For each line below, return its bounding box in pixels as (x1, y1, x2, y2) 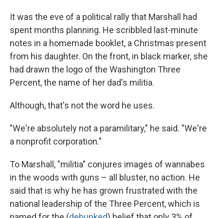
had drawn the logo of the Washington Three (10, 64, 181, 74)
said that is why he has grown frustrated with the (10, 185, 198, 196)
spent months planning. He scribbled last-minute (10, 25, 198, 35)
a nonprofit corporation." (10, 136, 102, 146)
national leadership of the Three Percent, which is (10, 199, 200, 209)
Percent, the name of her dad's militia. (10, 77, 154, 88)
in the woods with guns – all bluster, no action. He (10, 172, 200, 182)
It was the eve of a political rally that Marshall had (10, 12, 197, 22)
